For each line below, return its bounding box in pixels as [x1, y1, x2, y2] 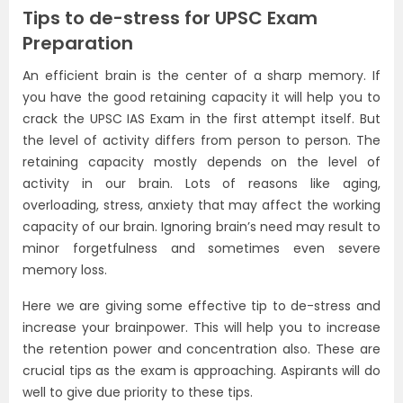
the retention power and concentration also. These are [22, 340, 381, 358]
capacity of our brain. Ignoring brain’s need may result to [22, 218, 381, 236]
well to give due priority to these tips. [22, 383, 253, 401]
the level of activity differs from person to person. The [22, 131, 381, 149]
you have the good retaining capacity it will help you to [22, 88, 381, 106]
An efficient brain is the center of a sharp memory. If [22, 67, 381, 85]
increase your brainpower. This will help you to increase [22, 318, 381, 336]
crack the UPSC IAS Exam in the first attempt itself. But [22, 110, 381, 128]
